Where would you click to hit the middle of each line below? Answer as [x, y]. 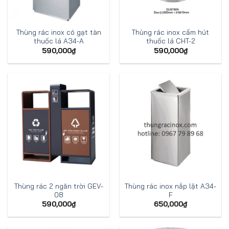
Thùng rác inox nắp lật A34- [170, 186]
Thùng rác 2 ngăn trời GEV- [59, 186]
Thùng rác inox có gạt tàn [59, 32]
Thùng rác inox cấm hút [170, 32]
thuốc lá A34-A [59, 41]
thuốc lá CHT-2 [170, 41]
